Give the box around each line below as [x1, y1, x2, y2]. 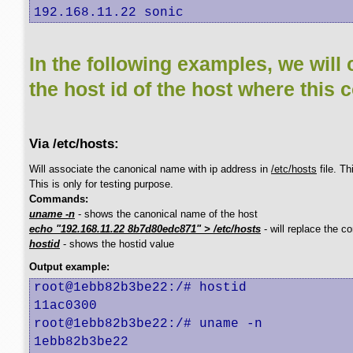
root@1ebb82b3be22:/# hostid [34, 281, 247, 295]
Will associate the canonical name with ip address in [29, 163, 271, 175]
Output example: [29, 261, 110, 273]
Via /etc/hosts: [29, 136, 119, 151]
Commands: [29, 193, 88, 205]
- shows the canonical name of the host [75, 208, 258, 220]
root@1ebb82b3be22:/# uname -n [34, 317, 262, 331]
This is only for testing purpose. [29, 178, 173, 190]
